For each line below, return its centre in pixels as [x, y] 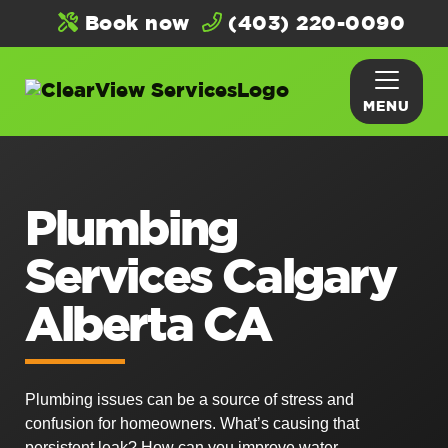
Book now [134, 23]
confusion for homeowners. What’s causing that [192, 423]
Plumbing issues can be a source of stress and [189, 399]
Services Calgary [210, 279]
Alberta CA [148, 327]
